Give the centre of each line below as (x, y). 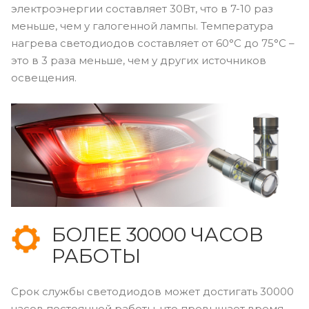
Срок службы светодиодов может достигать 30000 (152, 292)
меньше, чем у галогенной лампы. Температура (142, 26)
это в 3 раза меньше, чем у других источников (139, 60)
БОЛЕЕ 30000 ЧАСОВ (157, 235)
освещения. (44, 77)
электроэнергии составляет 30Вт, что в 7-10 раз (142, 8)
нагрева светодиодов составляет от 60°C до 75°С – (153, 43)
